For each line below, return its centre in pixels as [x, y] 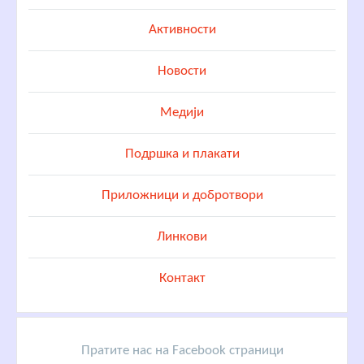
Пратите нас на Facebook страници [182, 351]
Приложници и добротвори [182, 196]
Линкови [182, 237]
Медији [182, 113]
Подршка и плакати [182, 154]
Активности [182, 30]
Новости [182, 71]
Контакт [182, 279]
